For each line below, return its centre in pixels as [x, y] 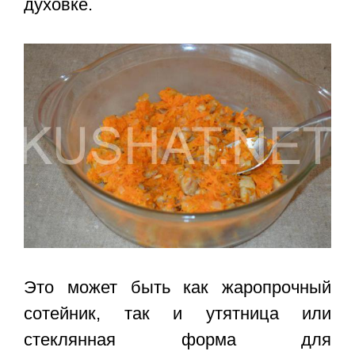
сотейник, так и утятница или [177, 314]
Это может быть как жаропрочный [177, 288]
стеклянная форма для [177, 340]
